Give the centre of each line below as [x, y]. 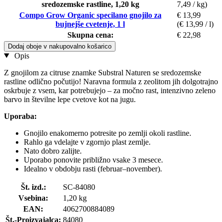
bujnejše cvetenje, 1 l [90, 24]
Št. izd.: [33, 187]
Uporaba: [20, 116]
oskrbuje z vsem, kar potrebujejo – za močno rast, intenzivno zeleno [110, 90]
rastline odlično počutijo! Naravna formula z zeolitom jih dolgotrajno [111, 81]
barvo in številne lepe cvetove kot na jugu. [70, 99]
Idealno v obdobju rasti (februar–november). [93, 168]
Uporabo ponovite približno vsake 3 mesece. [93, 160]
